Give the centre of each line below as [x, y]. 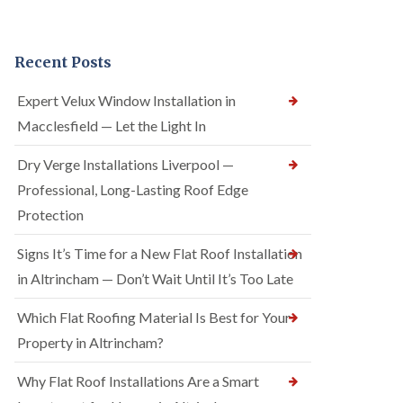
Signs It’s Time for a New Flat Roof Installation [160, 253]
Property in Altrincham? [90, 342]
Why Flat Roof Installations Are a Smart [138, 381]
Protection [50, 215]
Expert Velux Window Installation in [126, 100]
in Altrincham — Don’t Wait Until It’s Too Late [155, 278]
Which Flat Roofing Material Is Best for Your [154, 317]
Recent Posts [63, 62]
